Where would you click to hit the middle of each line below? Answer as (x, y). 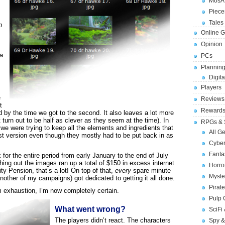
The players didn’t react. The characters (113, 220)
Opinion (212, 44)
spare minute (151, 171)
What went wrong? (90, 209)
